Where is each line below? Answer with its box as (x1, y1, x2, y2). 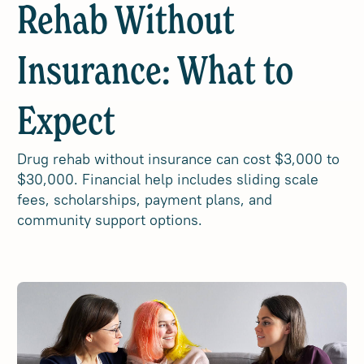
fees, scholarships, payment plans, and (17, 190, 273, 209)
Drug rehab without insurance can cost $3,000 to (17, 149, 340, 168)
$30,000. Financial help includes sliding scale (17, 170, 319, 188)
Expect (17, 104, 116, 143)
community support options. (17, 210, 203, 229)
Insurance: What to (17, 54, 294, 93)
